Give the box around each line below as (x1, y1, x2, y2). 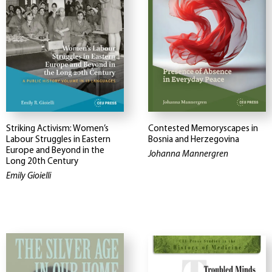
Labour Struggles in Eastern (6, 135, 110, 144)
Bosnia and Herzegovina (148, 135, 239, 144)
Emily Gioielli (6, 171, 51, 181)
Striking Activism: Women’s (6, 124, 109, 134)
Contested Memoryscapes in (148, 124, 258, 134)
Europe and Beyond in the (6, 146, 104, 155)
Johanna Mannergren (148, 149, 228, 159)
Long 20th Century (6, 157, 78, 166)
